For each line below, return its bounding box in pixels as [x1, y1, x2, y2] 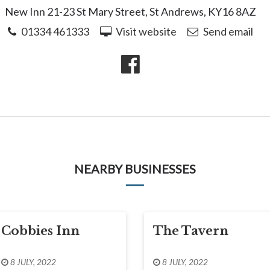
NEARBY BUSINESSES [74, 161, 196, 176]
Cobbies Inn [1, 223, 80, 238]
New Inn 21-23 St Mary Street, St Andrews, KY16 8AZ [5, 5, 256, 19]
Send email [202, 24, 253, 38]
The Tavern [153, 223, 228, 238]
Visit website [116, 24, 177, 38]
